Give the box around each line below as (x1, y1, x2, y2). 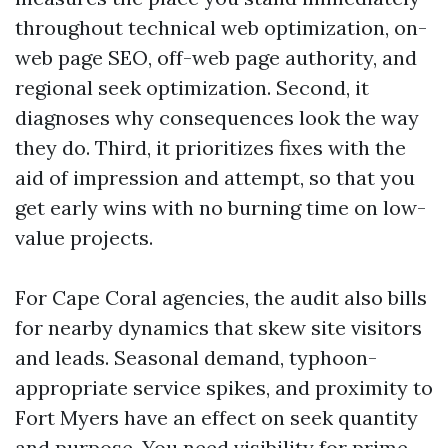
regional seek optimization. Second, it (15, 75, 369, 100)
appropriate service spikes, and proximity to (15, 375, 433, 400)
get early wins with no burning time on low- (15, 195, 426, 220)
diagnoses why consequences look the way (15, 105, 419, 130)
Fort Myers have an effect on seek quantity (15, 405, 418, 430)
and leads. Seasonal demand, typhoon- (15, 345, 377, 370)
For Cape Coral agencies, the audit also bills (15, 285, 427, 310)
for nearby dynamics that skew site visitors (15, 315, 422, 340)
